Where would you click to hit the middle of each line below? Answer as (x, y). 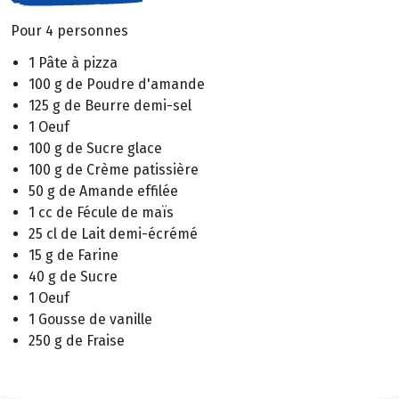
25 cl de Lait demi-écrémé (113, 234)
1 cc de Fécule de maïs (101, 213)
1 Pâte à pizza (73, 63)
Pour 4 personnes (69, 30)
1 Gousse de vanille (90, 320)
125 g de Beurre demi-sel (110, 106)
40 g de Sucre (73, 277)
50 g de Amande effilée (103, 191)
